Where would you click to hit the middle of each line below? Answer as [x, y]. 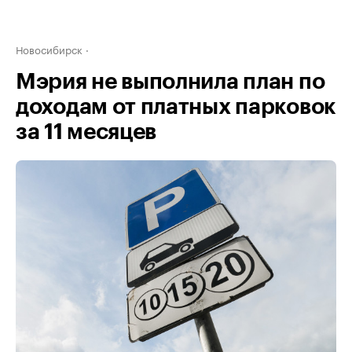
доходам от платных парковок [176, 107]
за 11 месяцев [86, 132]
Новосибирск [49, 49]
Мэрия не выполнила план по [170, 82]
